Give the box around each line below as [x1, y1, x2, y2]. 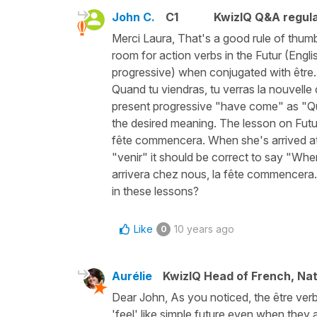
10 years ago [174, 222, 234, 235]
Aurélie [112, 268, 152, 283]
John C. [112, 9, 155, 24]
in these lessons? [112, 183, 199, 198]
